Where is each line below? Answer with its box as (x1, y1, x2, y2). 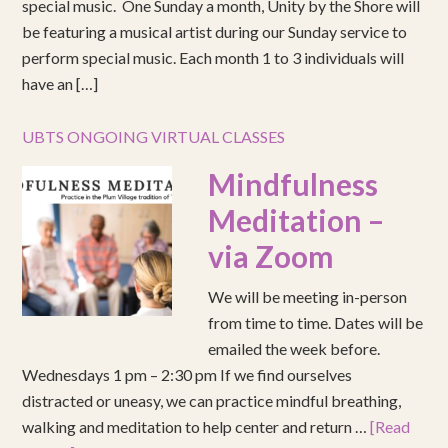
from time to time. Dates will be (208, 313, 424, 333)
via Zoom (208, 238, 335, 275)
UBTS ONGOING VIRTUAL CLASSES (22, 127, 286, 147)
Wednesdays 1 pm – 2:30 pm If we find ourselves (22, 365, 353, 385)
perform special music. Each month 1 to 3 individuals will (22, 48, 405, 68)
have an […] (22, 74, 99, 94)
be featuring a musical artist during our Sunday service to (22, 22, 408, 42)
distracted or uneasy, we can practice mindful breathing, (22, 391, 402, 411)
